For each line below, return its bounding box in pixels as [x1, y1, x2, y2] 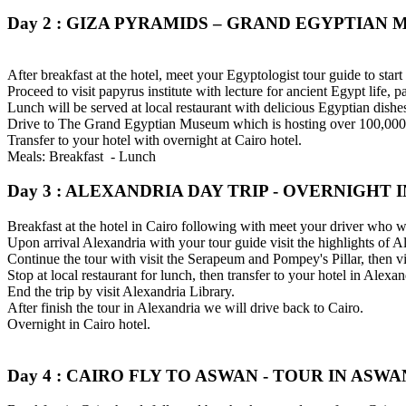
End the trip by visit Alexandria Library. [7, 284, 235, 300]
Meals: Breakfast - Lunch [7, 148, 156, 164]
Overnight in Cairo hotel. [7, 316, 150, 333]
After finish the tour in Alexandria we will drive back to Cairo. [7, 300, 363, 316]
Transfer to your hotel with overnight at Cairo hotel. [7, 131, 302, 148]
